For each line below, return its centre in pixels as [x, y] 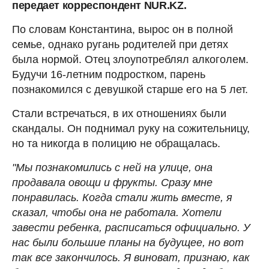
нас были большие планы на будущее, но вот [128, 242]
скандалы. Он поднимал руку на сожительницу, [131, 128]
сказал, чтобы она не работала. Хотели [117, 212]
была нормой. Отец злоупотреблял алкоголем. [130, 59]
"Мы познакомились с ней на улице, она [112, 167]
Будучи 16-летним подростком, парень [109, 74]
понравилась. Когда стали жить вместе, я [122, 197]
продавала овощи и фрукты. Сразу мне [112, 182]
